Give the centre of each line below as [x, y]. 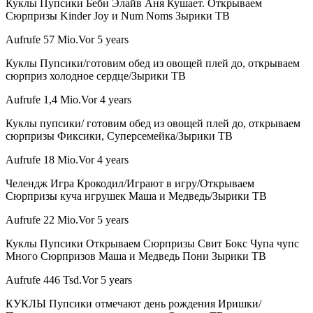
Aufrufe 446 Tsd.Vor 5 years [69, 280]
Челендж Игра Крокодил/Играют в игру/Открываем [130, 184]
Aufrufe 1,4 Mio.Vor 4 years [68, 100]
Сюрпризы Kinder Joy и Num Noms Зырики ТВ [118, 16]
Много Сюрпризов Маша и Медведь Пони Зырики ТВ [136, 256]
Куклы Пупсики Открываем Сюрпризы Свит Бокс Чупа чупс [152, 244]
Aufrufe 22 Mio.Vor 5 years [67, 220]
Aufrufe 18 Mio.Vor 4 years [67, 160]
